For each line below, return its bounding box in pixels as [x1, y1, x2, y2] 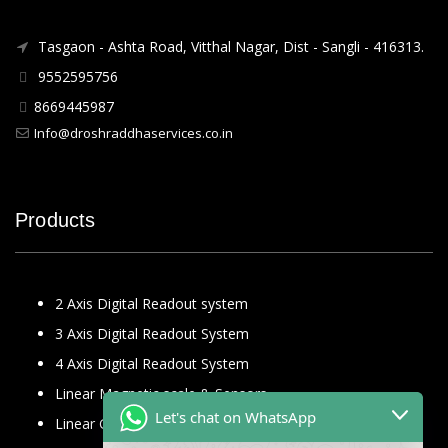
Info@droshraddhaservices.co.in [34, 124, 233, 142]
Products [15, 209, 96, 231]
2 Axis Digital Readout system [55, 294, 248, 313]
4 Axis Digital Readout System [55, 354, 249, 373]
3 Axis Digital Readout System [55, 324, 249, 343]
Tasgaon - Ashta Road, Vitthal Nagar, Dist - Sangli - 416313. [34, 37, 424, 56]
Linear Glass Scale [55, 414, 172, 433]
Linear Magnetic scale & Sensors [55, 384, 267, 403]
